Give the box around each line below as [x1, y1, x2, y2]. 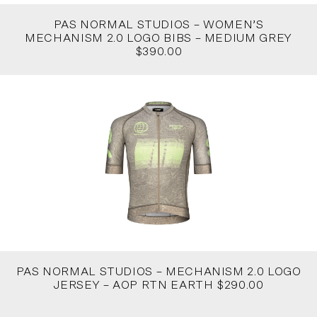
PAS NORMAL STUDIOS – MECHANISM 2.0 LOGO [16, 266, 301, 278]
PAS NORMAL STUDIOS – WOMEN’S [53, 18, 264, 30]
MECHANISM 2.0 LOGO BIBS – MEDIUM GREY [25, 32, 292, 44]
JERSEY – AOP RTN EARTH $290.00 [53, 279, 264, 292]
